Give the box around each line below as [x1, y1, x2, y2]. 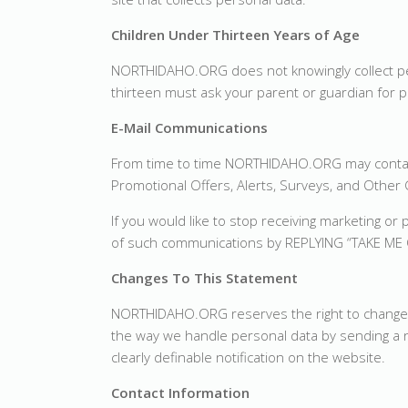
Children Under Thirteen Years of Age [111, 25, 360, 44]
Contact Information [111, 383, 250, 402]
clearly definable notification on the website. [111, 348, 385, 366]
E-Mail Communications [111, 118, 268, 137]
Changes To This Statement [111, 269, 298, 287]
